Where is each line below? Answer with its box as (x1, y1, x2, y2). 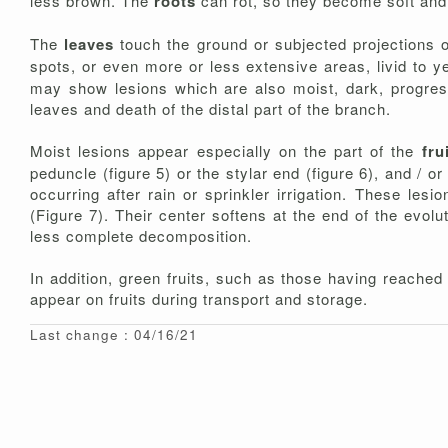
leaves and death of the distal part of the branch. (30, 98, 391, 120)
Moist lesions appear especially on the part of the (30, 140, 422, 162)
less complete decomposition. (30, 225, 252, 247)
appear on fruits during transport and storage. (30, 288, 368, 310)
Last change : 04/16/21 (30, 325, 198, 345)
